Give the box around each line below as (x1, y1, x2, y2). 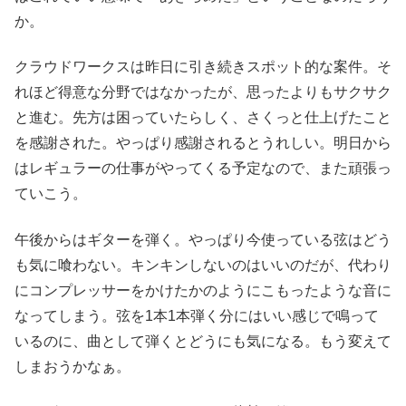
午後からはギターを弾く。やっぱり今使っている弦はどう (14, 231, 391, 247)
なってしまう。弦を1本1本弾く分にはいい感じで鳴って (14, 307, 379, 324)
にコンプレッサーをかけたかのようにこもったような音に (14, 282, 391, 298)
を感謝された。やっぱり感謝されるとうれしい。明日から (14, 135, 391, 151)
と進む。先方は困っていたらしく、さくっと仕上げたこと (14, 110, 391, 126)
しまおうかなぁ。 (14, 358, 130, 374)
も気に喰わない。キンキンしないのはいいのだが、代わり (14, 256, 391, 273)
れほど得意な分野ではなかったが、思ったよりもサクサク (14, 84, 391, 101)
